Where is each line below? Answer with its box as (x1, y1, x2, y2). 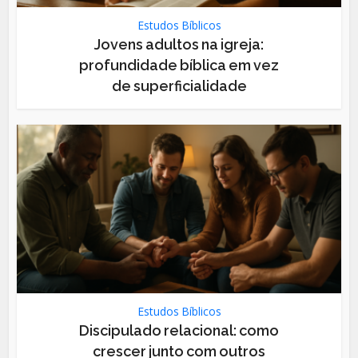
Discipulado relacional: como (79, 322, 279, 340)
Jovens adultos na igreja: (94, 36, 264, 54)
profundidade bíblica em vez (79, 57, 279, 74)
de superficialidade (111, 78, 247, 95)
